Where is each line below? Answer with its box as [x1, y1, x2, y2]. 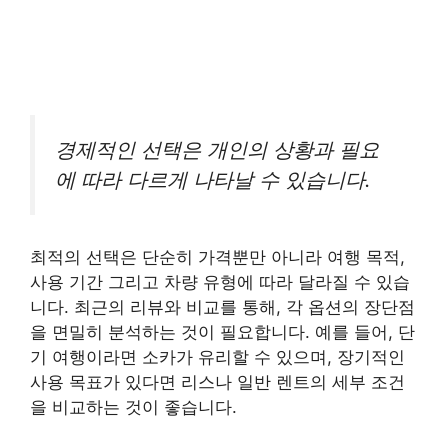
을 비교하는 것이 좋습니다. [30, 397, 237, 418]
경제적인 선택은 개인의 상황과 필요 [55, 136, 379, 162]
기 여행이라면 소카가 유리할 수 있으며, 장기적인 [30, 347, 405, 368]
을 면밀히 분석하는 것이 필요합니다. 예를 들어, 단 [30, 322, 415, 343]
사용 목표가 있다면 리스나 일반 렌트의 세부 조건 [30, 372, 405, 393]
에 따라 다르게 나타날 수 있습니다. [55, 166, 371, 192]
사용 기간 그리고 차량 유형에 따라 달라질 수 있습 [30, 272, 410, 293]
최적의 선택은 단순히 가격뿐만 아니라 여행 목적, [30, 247, 405, 268]
